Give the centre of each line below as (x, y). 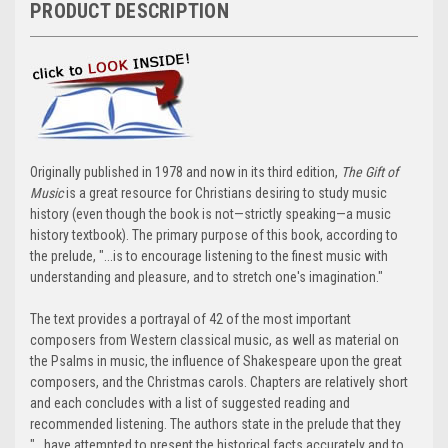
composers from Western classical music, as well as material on (214, 339)
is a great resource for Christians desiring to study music (225, 192)
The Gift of (369, 171)
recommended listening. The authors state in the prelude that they (215, 423)
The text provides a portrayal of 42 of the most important (190, 318)
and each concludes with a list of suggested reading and (190, 402)
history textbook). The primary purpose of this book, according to (214, 234)
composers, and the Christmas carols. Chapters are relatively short (219, 381)
